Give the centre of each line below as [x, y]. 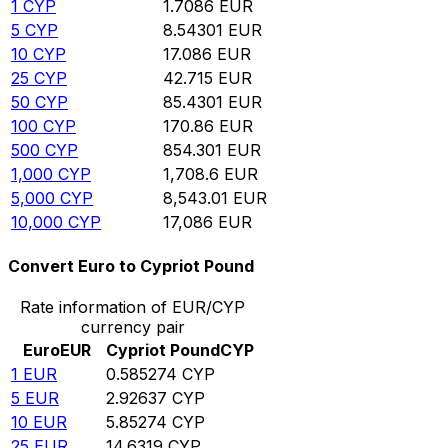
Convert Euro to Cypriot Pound [131, 266]
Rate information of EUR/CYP [132, 307]
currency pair [132, 327]
